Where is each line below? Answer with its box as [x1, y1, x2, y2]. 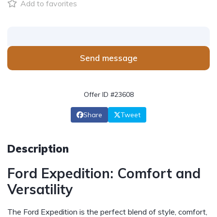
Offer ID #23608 [83, 90, 134, 99]
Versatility [7, 181, 73, 198]
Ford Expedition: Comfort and [7, 165, 201, 182]
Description [7, 142, 69, 155]
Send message [79, 53, 138, 63]
